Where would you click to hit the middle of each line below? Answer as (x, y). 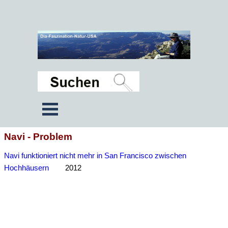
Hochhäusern (26, 168)
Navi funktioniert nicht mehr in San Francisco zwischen (95, 156)
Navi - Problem (38, 137)
